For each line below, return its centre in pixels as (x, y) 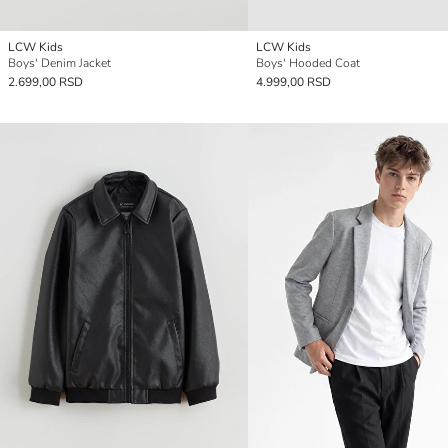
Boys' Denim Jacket (59, 63)
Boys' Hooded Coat (308, 63)
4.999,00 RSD (293, 82)
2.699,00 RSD (45, 82)
